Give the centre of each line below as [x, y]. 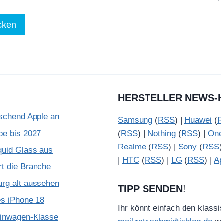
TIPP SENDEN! [152, 189]
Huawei [198, 120]
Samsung [135, 120]
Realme [132, 147]
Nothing [162, 133]
